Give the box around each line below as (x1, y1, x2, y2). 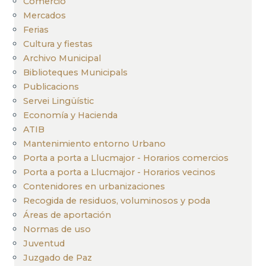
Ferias (23, 24, 49, 35)
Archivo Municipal (23, 52, 101, 64)
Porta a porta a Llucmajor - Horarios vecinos (23, 166, 216, 178)
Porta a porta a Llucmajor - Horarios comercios (23, 152, 229, 163)
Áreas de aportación (23, 209, 111, 220)
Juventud (23, 237, 65, 249)
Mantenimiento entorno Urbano (23, 138, 166, 149)
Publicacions (23, 81, 79, 92)
